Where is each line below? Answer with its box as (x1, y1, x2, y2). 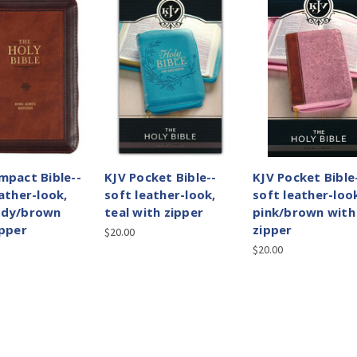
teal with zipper (104, 204, 203, 221)
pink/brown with (253, 204, 355, 221)
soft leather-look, (104, 186, 216, 203)
